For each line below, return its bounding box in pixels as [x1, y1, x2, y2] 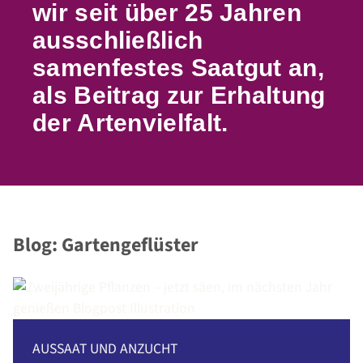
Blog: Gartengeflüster [13, 231, 199, 260]
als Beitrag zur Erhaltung [32, 82, 326, 109]
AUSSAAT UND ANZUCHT [32, 339, 177, 360]
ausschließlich [32, 27, 203, 54]
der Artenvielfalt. [32, 109, 228, 137]
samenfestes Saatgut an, [32, 54, 324, 82]
